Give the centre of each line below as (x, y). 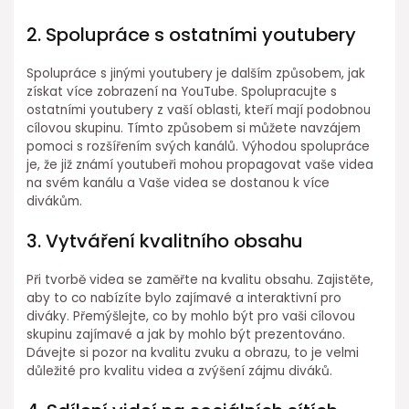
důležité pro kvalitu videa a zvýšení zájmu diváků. (180, 372)
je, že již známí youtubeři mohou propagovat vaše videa (200, 165)
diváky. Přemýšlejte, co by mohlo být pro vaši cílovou (191, 317)
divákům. (55, 202)
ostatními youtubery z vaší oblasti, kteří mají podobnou (199, 110)
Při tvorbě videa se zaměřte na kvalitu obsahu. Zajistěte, (200, 280)
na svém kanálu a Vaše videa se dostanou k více (178, 184)
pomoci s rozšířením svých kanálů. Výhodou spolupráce (199, 147)
